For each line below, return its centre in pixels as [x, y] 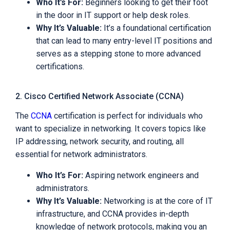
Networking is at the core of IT [157, 201]
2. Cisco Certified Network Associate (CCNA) [100, 97]
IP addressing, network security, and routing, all [100, 142]
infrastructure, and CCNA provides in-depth [112, 214]
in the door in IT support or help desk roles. [113, 15]
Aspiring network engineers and [141, 176]
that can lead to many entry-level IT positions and [124, 41]
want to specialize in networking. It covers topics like [111, 129]
